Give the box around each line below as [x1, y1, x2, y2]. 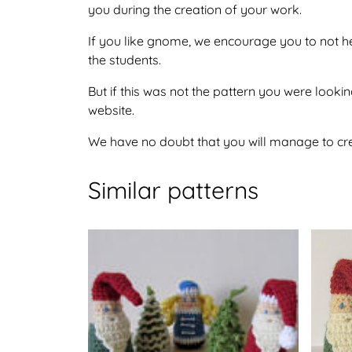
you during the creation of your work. [88, 2, 302, 17]
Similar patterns [88, 175, 258, 205]
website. [88, 102, 134, 118]
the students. [88, 52, 161, 68]
